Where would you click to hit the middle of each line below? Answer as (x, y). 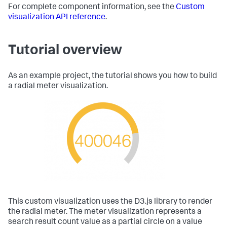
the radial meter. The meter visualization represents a (105, 212)
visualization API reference (57, 18)
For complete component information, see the (92, 8)
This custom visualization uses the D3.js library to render (110, 202)
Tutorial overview (65, 51)
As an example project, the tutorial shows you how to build (112, 77)
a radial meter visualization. (58, 87)
